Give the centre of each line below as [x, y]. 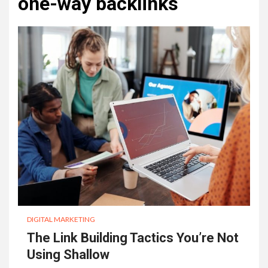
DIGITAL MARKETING [61, 219]
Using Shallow [68, 254]
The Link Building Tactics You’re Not [133, 237]
